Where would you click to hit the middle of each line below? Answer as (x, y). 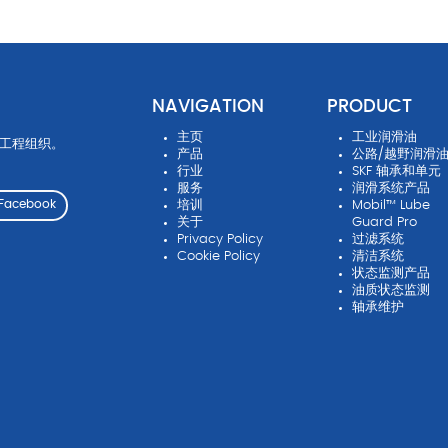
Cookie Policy (219, 256)
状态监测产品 (391, 273)
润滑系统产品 (391, 188)
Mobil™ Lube (391, 205)
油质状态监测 (391, 290)
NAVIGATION (207, 106)
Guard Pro (385, 222)
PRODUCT (369, 106)
